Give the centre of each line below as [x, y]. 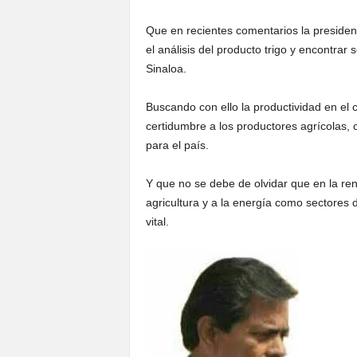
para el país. [177, 145]
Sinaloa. [166, 69]
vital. [157, 222]
